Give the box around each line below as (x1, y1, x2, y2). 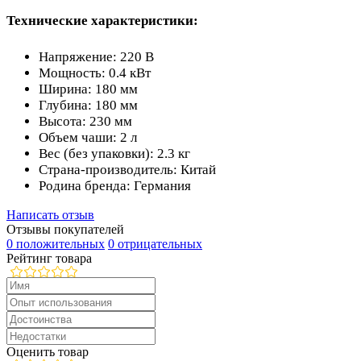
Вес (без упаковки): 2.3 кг (39, 145, 190, 161)
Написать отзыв (6, 207, 94, 222)
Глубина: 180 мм (39, 97, 138, 113)
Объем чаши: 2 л (39, 129, 137, 145)
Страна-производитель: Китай (39, 161, 216, 177)
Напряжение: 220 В (39, 48, 154, 64)
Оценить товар (6, 344, 89, 359)
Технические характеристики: (6, 12, 198, 28)
